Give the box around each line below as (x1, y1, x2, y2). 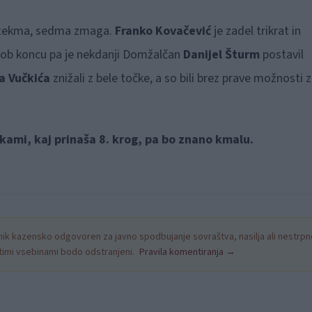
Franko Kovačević (114, 22, 211, 40)
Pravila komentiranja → (139, 244, 235, 259)
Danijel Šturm (182, 45, 260, 63)
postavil (259, 45, 304, 63)
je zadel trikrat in (210, 22, 301, 40)
